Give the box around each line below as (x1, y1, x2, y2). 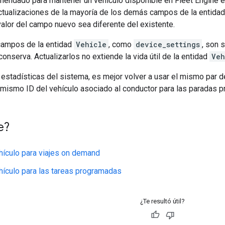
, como (108, 39, 134, 49)
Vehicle (76, 39, 106, 49)
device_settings (136, 39, 200, 49)
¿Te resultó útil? (140, 197, 185, 205)
